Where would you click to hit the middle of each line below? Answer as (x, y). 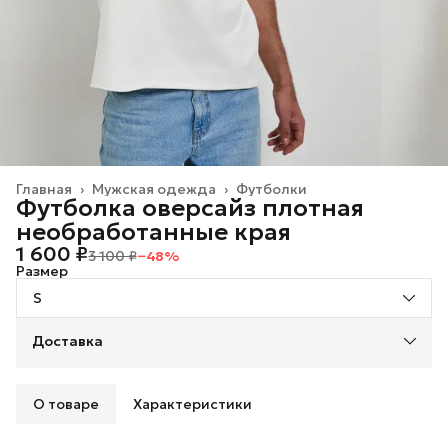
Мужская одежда (154, 188)
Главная (44, 188)
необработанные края (153, 231)
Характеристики (192, 403)
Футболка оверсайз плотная (190, 207)
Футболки (271, 188)
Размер (42, 270)
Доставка (67, 340)
